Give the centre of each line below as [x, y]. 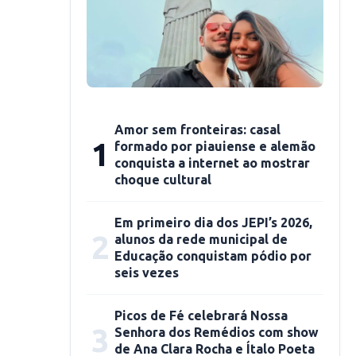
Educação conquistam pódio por [213, 256]
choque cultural [163, 180]
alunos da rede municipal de [201, 239]
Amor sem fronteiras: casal [197, 130]
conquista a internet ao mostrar [212, 163]
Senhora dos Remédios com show [217, 332]
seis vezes [147, 273]
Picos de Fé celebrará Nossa [201, 315]
